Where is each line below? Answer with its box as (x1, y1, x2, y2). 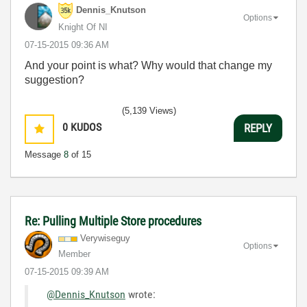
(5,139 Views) (122, 106, 176, 116)
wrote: (125, 288, 156, 301)
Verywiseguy (80, 233, 130, 243)
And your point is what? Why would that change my (25, 60, 272, 71)
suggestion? (25, 74, 84, 86)
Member (58, 249, 90, 259)
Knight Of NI (58, 22, 108, 32)
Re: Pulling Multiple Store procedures (25, 214, 201, 228)
